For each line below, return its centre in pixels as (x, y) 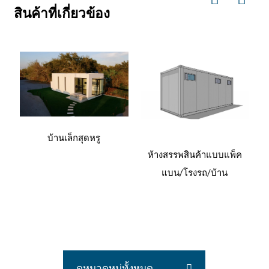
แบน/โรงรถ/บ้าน (195, 172)
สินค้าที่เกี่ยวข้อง (62, 13)
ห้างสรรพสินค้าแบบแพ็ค (195, 154)
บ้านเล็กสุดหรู (74, 137)
